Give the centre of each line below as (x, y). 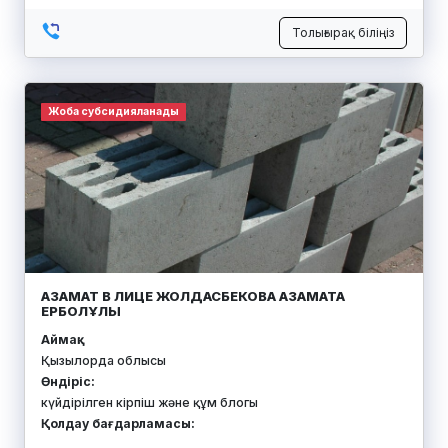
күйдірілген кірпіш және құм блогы (149, 403)
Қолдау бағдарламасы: (118, 424)
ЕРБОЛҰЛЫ (81, 311)
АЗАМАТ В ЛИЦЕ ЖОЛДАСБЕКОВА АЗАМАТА (193, 296)
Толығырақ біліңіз (343, 33)
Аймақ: (61, 340)
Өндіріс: (68, 382)
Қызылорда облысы (103, 361)
